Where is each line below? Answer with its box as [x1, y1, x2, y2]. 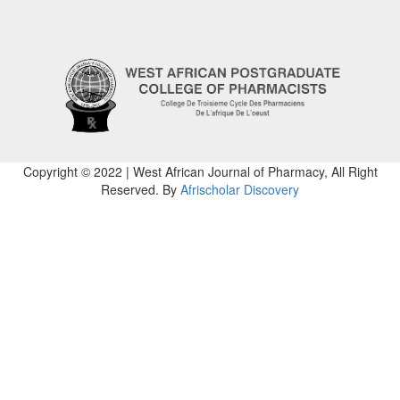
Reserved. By [101, 179, 180, 198]
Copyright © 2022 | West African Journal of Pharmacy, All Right [22, 162, 378, 180]
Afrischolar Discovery [180, 179, 299, 198]
